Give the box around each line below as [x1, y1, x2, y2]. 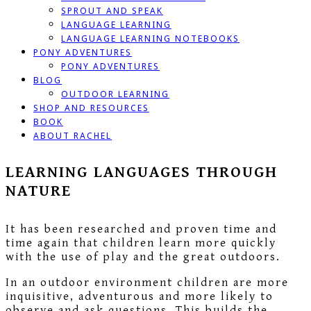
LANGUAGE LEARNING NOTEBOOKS [61, 32, 239, 44]
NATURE [6, 182, 72, 201]
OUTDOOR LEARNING [61, 87, 169, 100]
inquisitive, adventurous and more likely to [6, 289, 274, 303]
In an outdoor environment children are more [6, 275, 289, 289]
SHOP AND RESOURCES [33, 101, 149, 114]
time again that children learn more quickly [6, 235, 276, 250]
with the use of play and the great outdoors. [6, 249, 280, 264]
